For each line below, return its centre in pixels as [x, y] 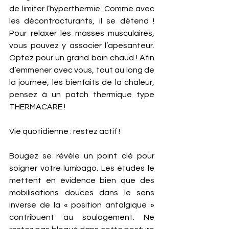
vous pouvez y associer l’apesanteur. [82, 45]
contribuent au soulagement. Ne [82, 217]
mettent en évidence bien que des [82, 180]
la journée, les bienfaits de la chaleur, [82, 82]
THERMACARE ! [37, 107]
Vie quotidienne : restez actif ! [65, 131]
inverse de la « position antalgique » [82, 205]
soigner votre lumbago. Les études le [82, 168]
